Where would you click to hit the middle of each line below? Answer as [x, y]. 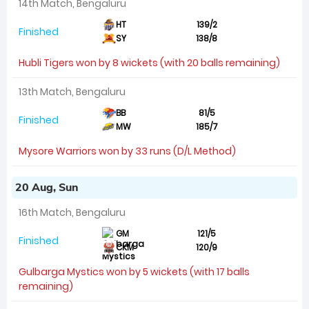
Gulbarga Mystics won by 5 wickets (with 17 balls [134, 272]
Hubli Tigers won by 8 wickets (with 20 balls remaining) [149, 63]
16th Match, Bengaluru [72, 212]
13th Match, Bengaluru [72, 92]
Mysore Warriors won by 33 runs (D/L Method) [127, 151]
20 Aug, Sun [47, 188]
